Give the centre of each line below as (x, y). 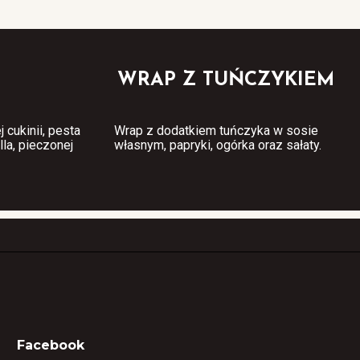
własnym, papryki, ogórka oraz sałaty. (219, 145)
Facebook (50, 345)
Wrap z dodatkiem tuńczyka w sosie (216, 130)
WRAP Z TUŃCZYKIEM (226, 80)
